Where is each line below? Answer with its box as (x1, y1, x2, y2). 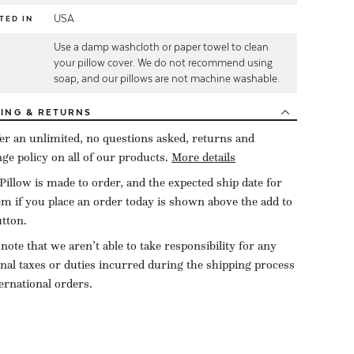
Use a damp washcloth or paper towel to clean (54, 40, 269, 53)
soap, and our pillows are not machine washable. (54, 72, 280, 85)
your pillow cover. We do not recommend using (54, 56, 273, 69)
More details (171, 149, 235, 164)
